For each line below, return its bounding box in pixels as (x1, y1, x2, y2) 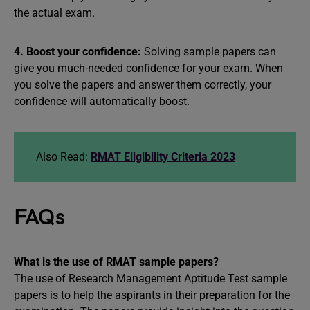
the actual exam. (14, 6, 95, 19)
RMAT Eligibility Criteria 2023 (91, 150, 235, 163)
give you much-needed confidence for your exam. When (14, 62, 283, 75)
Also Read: (36, 150, 91, 163)
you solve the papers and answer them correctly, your (14, 78, 271, 91)
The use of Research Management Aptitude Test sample (14, 272, 287, 285)
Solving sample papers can (141, 45, 276, 58)
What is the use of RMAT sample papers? (14, 255, 219, 268)
